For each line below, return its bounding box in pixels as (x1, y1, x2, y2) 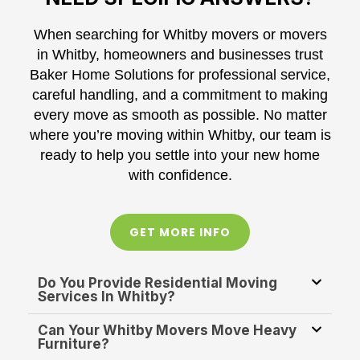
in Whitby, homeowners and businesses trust (37, 47, 323, 63)
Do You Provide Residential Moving (38, 274, 277, 291)
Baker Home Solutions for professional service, (30, 67, 330, 84)
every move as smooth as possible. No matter (33, 107, 327, 124)
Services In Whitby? (38, 288, 175, 305)
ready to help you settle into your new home (40, 147, 320, 164)
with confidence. (128, 167, 232, 184)
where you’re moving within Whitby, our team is (29, 127, 331, 144)
